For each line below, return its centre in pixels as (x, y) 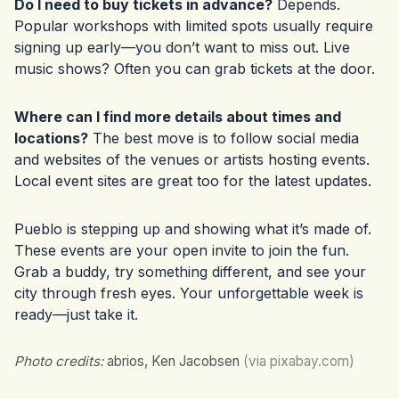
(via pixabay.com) (299, 362)
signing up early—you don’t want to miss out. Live (182, 48)
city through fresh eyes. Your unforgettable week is (189, 293)
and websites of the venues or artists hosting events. (192, 160)
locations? (51, 138)
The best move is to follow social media (224, 138)
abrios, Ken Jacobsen (173, 362)
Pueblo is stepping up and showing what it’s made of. (193, 229)
